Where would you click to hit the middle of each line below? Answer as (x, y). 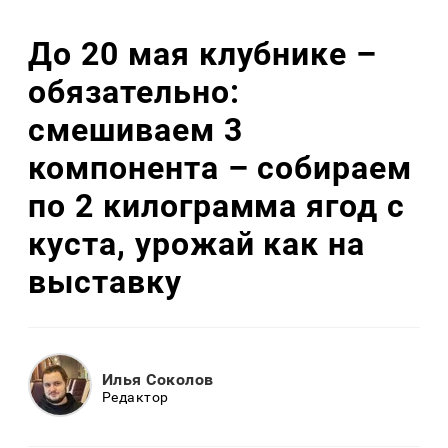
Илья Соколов (158, 379)
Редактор (135, 396)
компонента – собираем (220, 167)
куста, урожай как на (197, 243)
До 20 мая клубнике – (203, 53)
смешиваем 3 (135, 129)
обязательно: (134, 91)
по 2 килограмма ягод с (217, 205)
